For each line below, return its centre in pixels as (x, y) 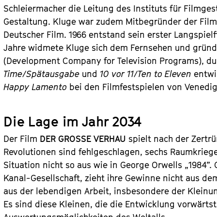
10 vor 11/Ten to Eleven (146, 74)
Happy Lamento (35, 87)
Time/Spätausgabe (42, 74)
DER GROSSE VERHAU (83, 139)
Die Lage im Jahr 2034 (72, 121)
